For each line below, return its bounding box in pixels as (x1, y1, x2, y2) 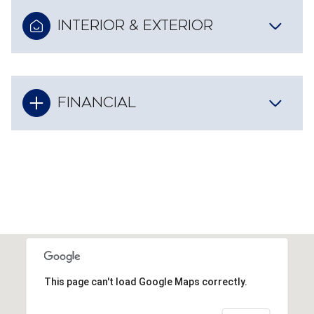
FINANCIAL (57, 95, 136, 111)
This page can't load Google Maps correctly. (43, 276, 247, 288)
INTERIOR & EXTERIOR (57, 18, 213, 34)
